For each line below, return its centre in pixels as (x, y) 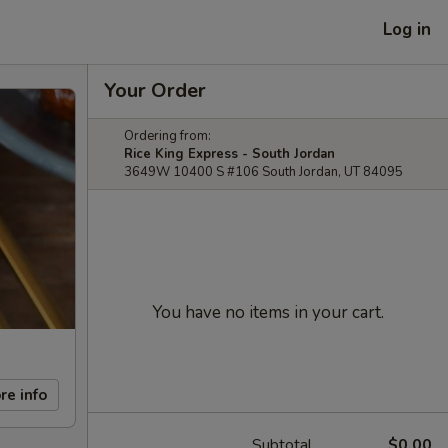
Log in (407, 29)
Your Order (155, 90)
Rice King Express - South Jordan (229, 154)
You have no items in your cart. (268, 312)
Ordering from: (167, 136)
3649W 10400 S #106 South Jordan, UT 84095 (263, 172)
